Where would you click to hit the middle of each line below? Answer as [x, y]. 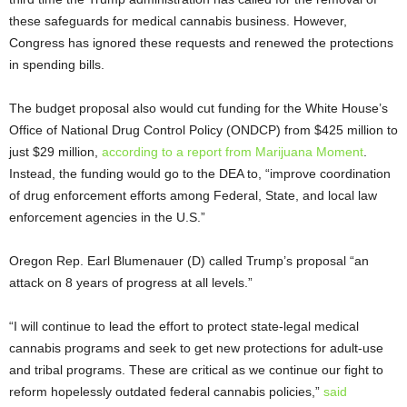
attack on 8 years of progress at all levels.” [131, 283]
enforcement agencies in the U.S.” [107, 218]
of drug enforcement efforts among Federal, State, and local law [193, 196]
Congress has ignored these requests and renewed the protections [201, 43]
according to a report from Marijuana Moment [233, 152]
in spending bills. [59, 65]
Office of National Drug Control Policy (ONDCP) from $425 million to [203, 130]
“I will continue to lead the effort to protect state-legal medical [184, 327]
